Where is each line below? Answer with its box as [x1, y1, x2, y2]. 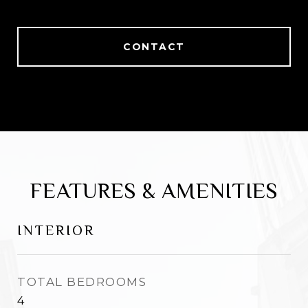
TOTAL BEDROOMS [17, 275, 146, 289]
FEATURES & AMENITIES [30, 178, 278, 203]
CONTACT [123, 41, 185, 53]
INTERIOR [17, 222, 95, 239]
